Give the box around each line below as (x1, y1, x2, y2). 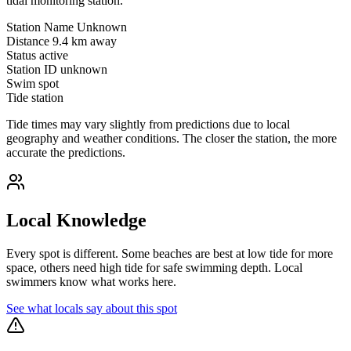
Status (6, 49, 36, 63)
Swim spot (6, 77, 59, 91)
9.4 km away (52, 34, 117, 49)
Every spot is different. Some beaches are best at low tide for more (6, 246, 333, 260)
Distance (6, 34, 49, 49)
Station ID (6, 63, 57, 77)
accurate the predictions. (6, 146, 125, 160)
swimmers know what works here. (6, 274, 176, 288)
